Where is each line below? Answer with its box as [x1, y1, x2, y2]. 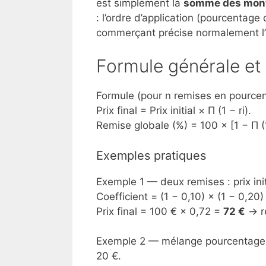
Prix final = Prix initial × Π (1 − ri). [96, 104, 251, 117]
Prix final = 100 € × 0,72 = [96, 205, 223, 217]
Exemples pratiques [96, 148, 206, 163]
